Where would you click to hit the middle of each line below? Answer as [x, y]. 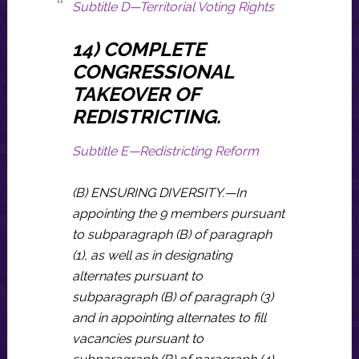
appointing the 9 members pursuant [178, 214]
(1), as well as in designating [152, 255]
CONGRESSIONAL [152, 72]
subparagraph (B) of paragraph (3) [172, 297]
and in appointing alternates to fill [169, 318]
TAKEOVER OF [135, 94]
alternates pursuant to [137, 276]
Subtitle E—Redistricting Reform [165, 151]
